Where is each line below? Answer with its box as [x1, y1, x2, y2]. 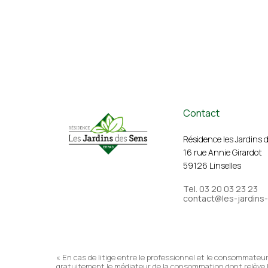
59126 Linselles [182, 160, 241, 172]
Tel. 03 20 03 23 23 [182, 183, 258, 195]
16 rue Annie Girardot [182, 147, 262, 159]
